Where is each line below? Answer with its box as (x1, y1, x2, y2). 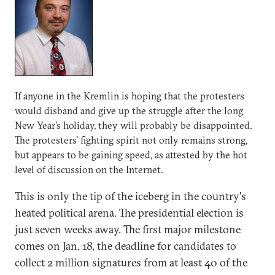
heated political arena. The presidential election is (15, 206, 244, 220)
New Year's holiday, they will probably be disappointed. (15, 119, 252, 131)
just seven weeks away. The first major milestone (15, 222, 241, 236)
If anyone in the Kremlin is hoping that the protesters (15, 90, 244, 102)
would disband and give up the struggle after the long (15, 104, 243, 117)
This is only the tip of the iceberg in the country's (15, 189, 246, 203)
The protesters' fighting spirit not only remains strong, (15, 134, 247, 146)
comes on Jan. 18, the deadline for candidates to (15, 239, 236, 253)
